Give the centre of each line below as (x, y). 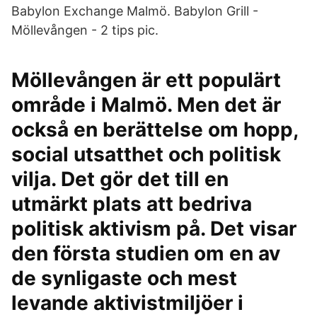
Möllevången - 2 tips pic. (85, 30)
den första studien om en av (146, 253)
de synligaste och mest (124, 278)
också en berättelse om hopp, (155, 129)
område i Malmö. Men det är (146, 105)
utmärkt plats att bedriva (132, 204)
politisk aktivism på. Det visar (154, 229)
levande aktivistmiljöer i (127, 303)
